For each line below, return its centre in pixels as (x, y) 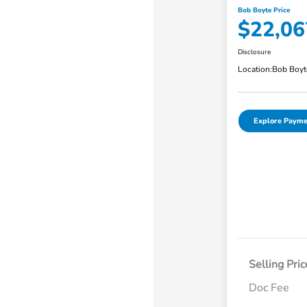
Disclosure (254, 52)
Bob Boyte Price (263, 10)
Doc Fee (269, 287)
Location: (255, 69)
